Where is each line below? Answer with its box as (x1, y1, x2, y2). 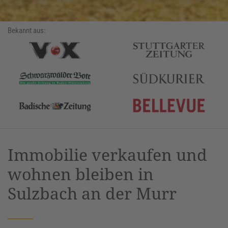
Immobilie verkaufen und (8, 144, 207, 166)
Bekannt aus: (8, 26, 46, 36)
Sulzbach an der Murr (8, 182, 177, 205)
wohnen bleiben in (8, 163, 154, 185)
